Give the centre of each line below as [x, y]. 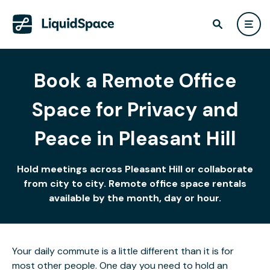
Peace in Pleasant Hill [135, 139]
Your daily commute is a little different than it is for [123, 251]
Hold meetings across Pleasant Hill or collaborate [135, 169]
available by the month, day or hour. [135, 198]
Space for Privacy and [135, 110]
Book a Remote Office [135, 81]
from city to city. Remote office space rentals [135, 184]
